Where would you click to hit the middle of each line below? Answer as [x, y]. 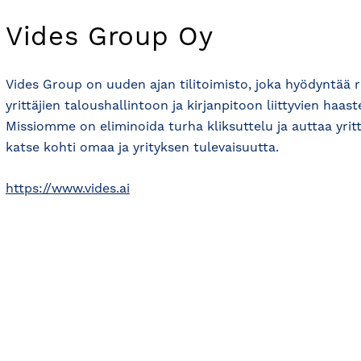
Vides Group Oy [110, 38]
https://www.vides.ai [68, 189]
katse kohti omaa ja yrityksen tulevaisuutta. [142, 148]
